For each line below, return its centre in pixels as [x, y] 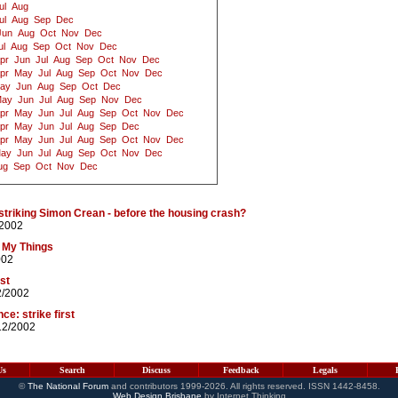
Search [72, 370]
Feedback [241, 370]
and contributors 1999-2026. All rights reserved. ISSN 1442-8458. [244, 386]
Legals [325, 370]
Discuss [156, 370]
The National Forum [68, 386]
